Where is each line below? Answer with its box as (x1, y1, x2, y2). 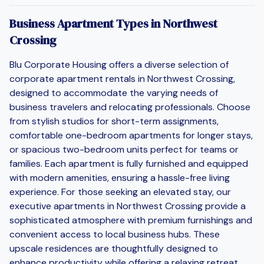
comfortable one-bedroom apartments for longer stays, (9, 128, 253, 141)
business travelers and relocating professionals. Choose (9, 100, 250, 113)
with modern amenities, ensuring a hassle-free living (9, 171, 230, 184)
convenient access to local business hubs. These (9, 227, 220, 240)
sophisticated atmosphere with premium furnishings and (9, 213, 252, 226)
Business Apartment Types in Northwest (9, 15, 217, 32)
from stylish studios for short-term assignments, (9, 114, 219, 127)
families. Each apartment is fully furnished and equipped (9, 157, 248, 170)
